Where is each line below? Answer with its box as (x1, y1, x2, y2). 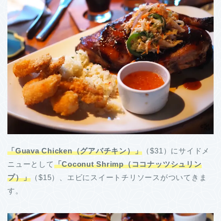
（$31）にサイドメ (142, 147, 210, 155)
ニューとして (7, 160, 54, 169)
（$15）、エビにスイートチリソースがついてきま (31, 173, 207, 182)
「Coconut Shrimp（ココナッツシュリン (54, 160, 202, 169)
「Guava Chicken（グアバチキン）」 (7, 147, 143, 155)
